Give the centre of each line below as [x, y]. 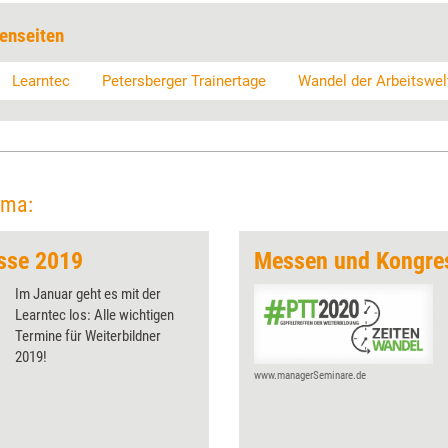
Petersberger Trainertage [184, 80]
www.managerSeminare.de [310, 375]
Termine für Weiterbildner [88, 335]
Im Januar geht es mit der [88, 293]
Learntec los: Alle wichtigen [94, 314]
